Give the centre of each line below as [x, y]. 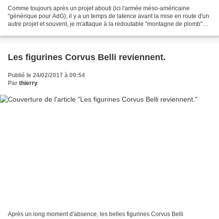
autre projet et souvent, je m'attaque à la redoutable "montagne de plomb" [105, 24]
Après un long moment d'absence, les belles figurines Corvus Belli [96, 214]
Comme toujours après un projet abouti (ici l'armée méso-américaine [99, 9]
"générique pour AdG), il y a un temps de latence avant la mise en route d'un [109, 16]
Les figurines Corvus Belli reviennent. [87, 57]
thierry [28, 83]
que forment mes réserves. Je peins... [57, 32]
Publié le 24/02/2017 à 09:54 [46, 76]
